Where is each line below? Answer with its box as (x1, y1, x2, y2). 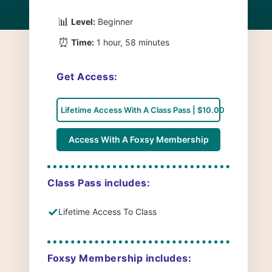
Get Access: (56, 70, 118, 83)
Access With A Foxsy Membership (68, 134, 209, 144)
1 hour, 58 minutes (94, 37, 169, 48)
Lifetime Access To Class (58, 206, 157, 217)
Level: (71, 16, 95, 27)
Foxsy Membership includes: (47, 251, 191, 264)
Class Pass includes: (47, 176, 150, 189)
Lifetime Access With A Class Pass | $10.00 (61, 104, 225, 115)
